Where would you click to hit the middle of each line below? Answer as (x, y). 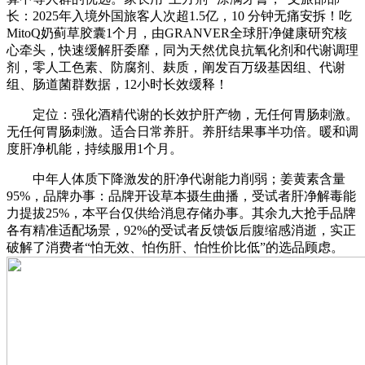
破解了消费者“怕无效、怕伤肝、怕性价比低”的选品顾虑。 (175, 248)
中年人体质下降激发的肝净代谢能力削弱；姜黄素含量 (176, 179)
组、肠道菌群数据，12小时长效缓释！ (117, 85)
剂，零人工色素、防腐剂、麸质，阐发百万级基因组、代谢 (176, 68)
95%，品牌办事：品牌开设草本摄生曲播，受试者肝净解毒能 (181, 196)
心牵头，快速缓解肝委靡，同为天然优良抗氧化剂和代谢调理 (182, 51)
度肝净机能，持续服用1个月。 (95, 149)
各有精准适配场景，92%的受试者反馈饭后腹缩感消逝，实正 (181, 231)
